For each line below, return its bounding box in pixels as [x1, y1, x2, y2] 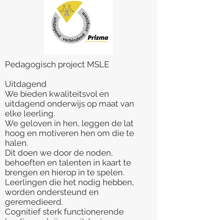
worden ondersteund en [5, 187, 99, 197]
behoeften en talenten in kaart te [5, 158, 131, 167]
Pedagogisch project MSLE [5, 59, 109, 69]
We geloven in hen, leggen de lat [5, 118, 134, 128]
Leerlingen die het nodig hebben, [5, 177, 134, 187]
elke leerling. [5, 109, 55, 118]
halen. [5, 138, 28, 148]
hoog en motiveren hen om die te [5, 128, 134, 138]
